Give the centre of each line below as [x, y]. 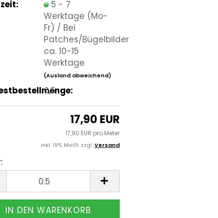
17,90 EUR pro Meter [92, 133]
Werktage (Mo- [76, 16]
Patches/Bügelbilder [86, 39]
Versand [107, 145]
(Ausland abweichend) [77, 75]
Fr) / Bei [59, 27]
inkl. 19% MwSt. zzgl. [68, 145]
